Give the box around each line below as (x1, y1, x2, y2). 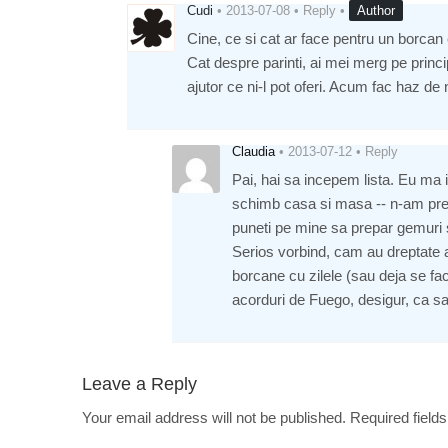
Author (357, 2, 395, 18)
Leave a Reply (82, 373, 197, 394)
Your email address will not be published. (82, 408, 346, 426)
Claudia (232, 143, 275, 159)
